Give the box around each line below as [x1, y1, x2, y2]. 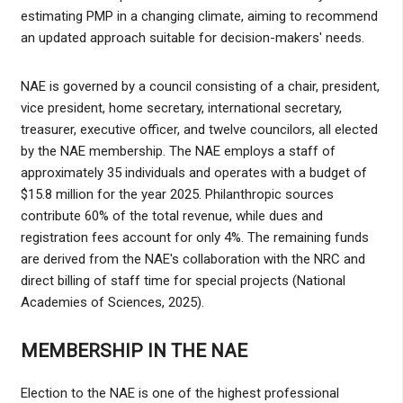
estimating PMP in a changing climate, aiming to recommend [20, 8, 378, 25]
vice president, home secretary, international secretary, [20, 100, 342, 117]
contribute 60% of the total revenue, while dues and [20, 208, 323, 225]
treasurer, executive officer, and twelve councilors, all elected [20, 121, 378, 139]
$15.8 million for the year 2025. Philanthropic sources [20, 186, 334, 203]
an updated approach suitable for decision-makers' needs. [20, 30, 364, 47]
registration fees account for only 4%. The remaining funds [20, 229, 369, 246]
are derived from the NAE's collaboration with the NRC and [20, 251, 365, 268]
